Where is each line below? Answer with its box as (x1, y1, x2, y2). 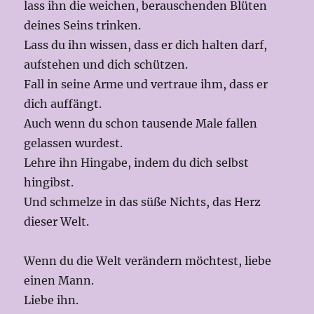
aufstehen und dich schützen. (24, 57, 189, 72)
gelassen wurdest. (24, 136, 123, 151)
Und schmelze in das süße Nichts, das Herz (24, 195, 261, 210)
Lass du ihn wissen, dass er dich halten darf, (24, 38, 268, 53)
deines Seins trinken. (24, 18, 142, 33)
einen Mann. (24, 273, 97, 288)
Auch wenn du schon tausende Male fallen (24, 116, 258, 131)
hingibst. (24, 175, 74, 190)
